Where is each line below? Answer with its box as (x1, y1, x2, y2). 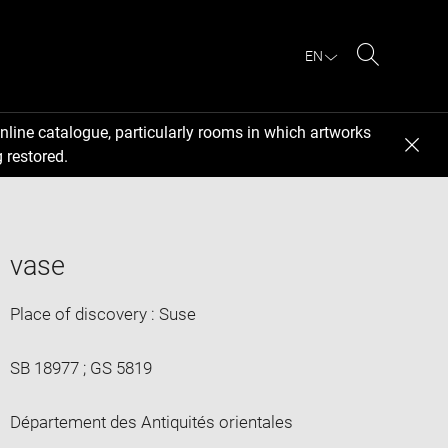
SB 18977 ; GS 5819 (9, 357, 152, 378)
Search (367, 68, 420, 88)
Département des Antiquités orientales (9, 411, 293, 432)
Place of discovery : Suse (9, 303, 196, 324)
